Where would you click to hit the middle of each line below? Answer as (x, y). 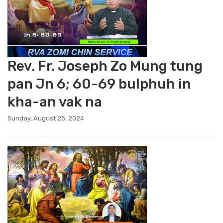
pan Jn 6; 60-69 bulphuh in (99, 84)
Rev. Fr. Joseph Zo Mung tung (105, 66)
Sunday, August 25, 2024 (46, 118)
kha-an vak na (55, 102)
